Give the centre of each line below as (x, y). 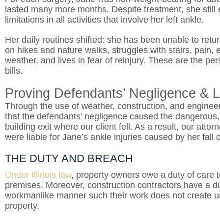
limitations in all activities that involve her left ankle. (104, 20)
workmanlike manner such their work (77, 195)
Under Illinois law (38, 175)
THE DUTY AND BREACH (69, 158)
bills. (14, 71)
